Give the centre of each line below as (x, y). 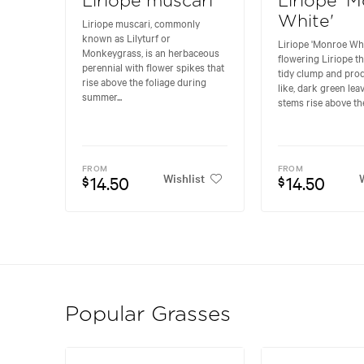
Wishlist (184, 178)
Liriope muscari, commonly (141, 23)
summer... (102, 96)
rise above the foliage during (144, 82)
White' (305, 22)
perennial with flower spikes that (153, 67)
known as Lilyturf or (126, 38)
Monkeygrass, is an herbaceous (151, 52)
